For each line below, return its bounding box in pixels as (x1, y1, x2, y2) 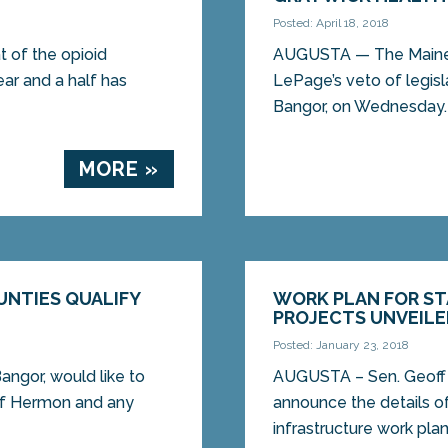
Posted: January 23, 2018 (273, 338, 410, 353)
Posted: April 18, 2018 (273, 16, 390, 31)
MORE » (78, 157, 159, 182)
